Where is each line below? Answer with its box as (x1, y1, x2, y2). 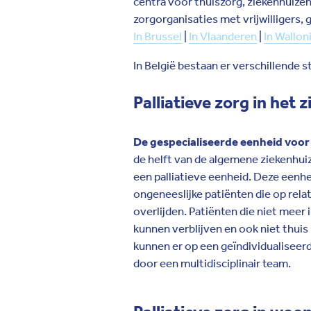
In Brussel (133, 29, 182, 43)
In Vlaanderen (189, 29, 257, 43)
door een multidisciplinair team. (133, 255, 291, 270)
